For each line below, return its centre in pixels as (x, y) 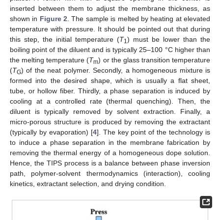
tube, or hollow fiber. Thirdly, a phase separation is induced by (110, 91)
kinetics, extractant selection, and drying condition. (88, 183)
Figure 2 (54, 18)
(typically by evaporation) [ (51, 132)
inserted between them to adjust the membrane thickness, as (110, 8)
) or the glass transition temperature (154, 60)
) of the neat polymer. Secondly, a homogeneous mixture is (116, 70)
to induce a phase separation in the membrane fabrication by (110, 142)
